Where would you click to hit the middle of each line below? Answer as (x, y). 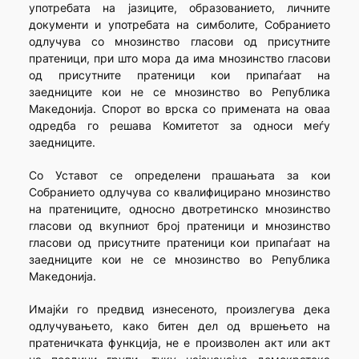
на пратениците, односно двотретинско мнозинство (179, 209)
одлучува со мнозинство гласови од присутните (179, 42)
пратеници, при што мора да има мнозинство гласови (179, 58)
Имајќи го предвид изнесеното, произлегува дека (179, 309)
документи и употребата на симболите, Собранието (179, 25)
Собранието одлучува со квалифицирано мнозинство (179, 192)
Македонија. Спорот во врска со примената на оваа (179, 109)
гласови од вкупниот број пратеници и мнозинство (179, 226)
